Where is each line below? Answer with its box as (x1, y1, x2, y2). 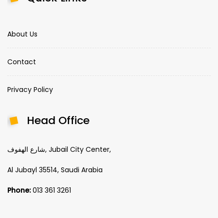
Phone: (7, 185, 33, 195)
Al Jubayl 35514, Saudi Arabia (7, 164, 103, 175)
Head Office (27, 112, 90, 128)
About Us (7, 29, 37, 39)
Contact (7, 56, 36, 67)
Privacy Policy (7, 84, 53, 94)
